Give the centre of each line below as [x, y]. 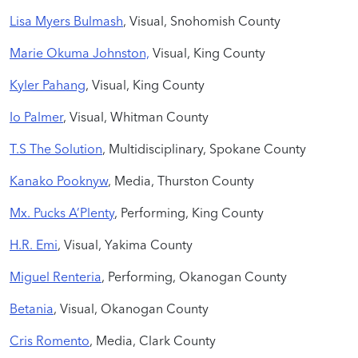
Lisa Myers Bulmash [66, 20]
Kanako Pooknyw [59, 180]
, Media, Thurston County [181, 180]
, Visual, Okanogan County [131, 308]
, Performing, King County [189, 212]
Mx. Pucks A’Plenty [62, 212]
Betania [32, 308]
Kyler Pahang [48, 84]
